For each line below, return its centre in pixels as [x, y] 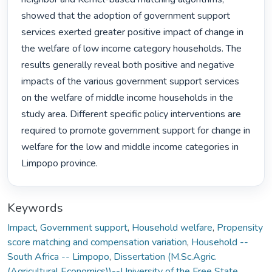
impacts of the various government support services [131, 82]
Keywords [35, 208]
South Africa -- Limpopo [58, 257]
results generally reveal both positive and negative [128, 65]
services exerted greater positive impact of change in [133, 32]
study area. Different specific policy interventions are [131, 114]
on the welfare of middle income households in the [127, 98]
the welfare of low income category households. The [132, 49]
